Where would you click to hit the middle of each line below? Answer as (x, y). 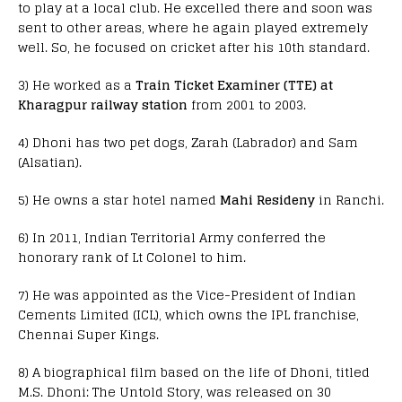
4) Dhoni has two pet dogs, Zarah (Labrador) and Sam (188, 143)
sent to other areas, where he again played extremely (193, 28)
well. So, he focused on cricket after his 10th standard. (194, 48)
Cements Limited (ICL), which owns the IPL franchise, (188, 315)
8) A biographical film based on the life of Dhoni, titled (194, 372)
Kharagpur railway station (103, 105)
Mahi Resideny (266, 200)
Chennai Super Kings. (88, 335)
